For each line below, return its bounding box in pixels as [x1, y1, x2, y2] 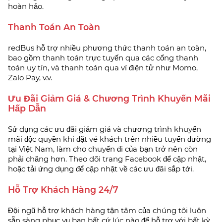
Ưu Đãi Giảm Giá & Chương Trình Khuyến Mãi [8, 93, 211, 104]
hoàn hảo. [8, 1, 44, 11]
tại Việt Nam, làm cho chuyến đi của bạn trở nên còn [8, 144, 198, 154]
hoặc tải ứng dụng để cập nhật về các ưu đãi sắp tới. [8, 164, 194, 173]
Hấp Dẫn [8, 103, 46, 113]
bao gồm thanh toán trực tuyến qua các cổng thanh [8, 53, 198, 62]
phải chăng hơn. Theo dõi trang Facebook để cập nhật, [8, 154, 206, 164]
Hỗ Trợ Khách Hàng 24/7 [8, 184, 118, 195]
